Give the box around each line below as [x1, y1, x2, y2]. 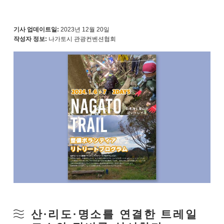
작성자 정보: [13, 35, 47, 42]
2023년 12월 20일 [60, 26, 109, 33]
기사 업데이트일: [13, 26, 59, 33]
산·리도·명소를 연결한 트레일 [30, 207, 198, 220]
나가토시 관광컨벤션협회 [48, 35, 116, 42]
